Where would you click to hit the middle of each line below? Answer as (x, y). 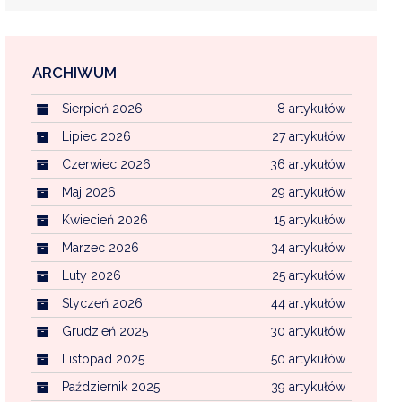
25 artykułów (308, 275)
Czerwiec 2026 (106, 164)
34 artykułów (308, 247)
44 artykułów (308, 303)
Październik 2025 (110, 386)
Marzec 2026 (100, 247)
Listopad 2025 (103, 358)
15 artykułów (309, 219)
